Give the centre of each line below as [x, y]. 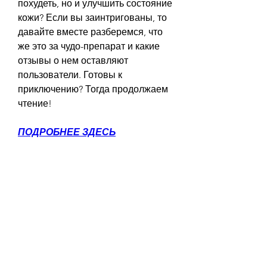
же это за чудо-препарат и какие [89, 46]
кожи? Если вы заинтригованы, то [92, 17]
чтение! [35, 103]
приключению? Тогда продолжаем [93, 89]
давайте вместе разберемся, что [90, 32]
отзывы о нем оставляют [73, 60]
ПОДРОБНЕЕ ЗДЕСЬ [67, 132]
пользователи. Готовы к [70, 74]
